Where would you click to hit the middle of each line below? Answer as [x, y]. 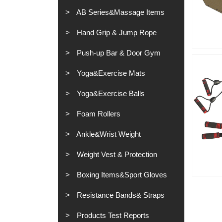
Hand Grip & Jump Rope [116, 32]
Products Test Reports [112, 215]
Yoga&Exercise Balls [110, 93]
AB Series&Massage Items [120, 12]
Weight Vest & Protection [116, 154]
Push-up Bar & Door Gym [118, 53]
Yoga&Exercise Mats [110, 73]
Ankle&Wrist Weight [108, 134]
